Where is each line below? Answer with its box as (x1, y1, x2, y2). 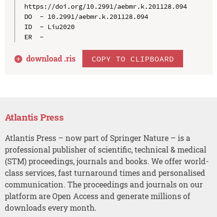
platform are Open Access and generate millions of (4, 190, 190, 201)
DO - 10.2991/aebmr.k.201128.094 (24, 12, 148, 21)
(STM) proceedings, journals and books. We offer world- (4, 155, 209, 166)
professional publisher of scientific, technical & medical (4, 144, 206, 155)
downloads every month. (4, 202, 96, 213)
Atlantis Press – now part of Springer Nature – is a (4, 132, 190, 143)
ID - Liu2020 (24, 22, 75, 31)
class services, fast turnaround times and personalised (4, 167, 205, 178)
